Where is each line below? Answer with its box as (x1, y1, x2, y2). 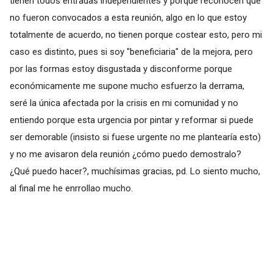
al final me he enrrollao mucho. (9, 182, 133, 194)
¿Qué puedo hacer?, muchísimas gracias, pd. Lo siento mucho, (9, 165, 260, 177)
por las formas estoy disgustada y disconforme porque (9, 63, 232, 74)
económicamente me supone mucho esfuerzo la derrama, (9, 80, 244, 91)
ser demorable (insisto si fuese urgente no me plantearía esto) (9, 131, 261, 143)
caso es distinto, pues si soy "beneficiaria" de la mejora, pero (9, 46, 253, 57)
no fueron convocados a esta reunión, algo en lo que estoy (9, 12, 247, 23)
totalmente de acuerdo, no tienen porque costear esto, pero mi (9, 29, 262, 40)
